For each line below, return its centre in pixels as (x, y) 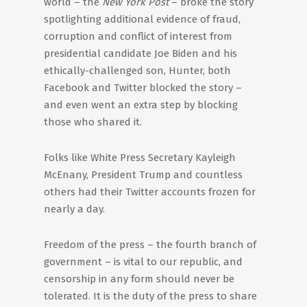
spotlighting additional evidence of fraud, (142, 19)
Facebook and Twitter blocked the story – (143, 88)
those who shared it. (94, 122)
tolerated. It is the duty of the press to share (150, 296)
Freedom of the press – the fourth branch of (150, 245)
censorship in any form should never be (139, 279)
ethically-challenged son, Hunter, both (137, 71)
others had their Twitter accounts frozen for (150, 192)
